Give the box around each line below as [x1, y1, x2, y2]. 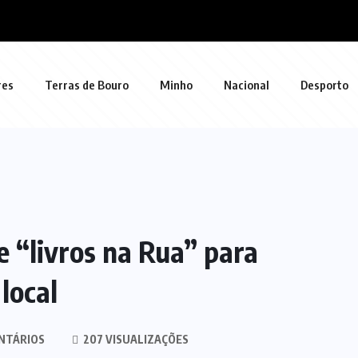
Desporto [300, 78, 348, 92]
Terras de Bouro [45, 78, 129, 92]
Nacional [224, 78, 269, 92]
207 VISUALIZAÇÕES [81, 332, 189, 346]
